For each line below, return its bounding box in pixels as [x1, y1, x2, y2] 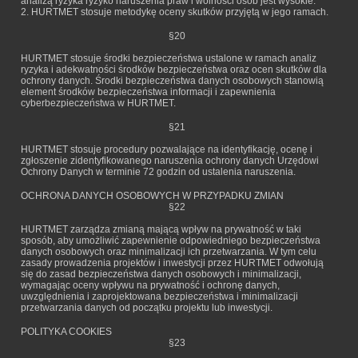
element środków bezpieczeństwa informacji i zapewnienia [21, 86, 276, 97]
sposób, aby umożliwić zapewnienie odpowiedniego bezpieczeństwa [21, 235, 320, 246]
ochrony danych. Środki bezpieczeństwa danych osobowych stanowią [21, 75, 324, 86]
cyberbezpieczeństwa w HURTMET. [21, 97, 176, 109]
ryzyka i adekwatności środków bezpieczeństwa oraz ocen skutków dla [21, 64, 327, 75]
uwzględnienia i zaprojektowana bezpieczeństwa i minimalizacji [21, 291, 298, 302]
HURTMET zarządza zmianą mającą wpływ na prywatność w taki [21, 224, 301, 235]
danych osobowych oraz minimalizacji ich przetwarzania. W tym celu [21, 246, 316, 257]
